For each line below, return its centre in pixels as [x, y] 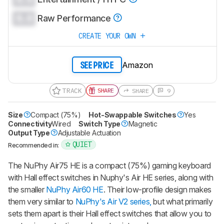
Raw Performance [75, 18]
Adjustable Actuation [89, 133]
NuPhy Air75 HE [52, 166]
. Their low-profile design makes [157, 190]
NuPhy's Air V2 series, [113, 202]
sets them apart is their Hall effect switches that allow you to [110, 214]
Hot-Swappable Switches [132, 115]
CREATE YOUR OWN [109, 36]
